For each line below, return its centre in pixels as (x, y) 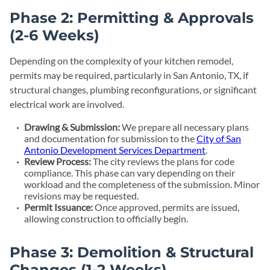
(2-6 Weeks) (55, 35)
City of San (219, 138)
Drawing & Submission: (72, 127)
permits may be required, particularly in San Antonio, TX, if (129, 75)
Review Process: (58, 161)
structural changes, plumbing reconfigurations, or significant (133, 89)
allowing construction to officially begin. (106, 218)
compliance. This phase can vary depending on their (130, 173)
